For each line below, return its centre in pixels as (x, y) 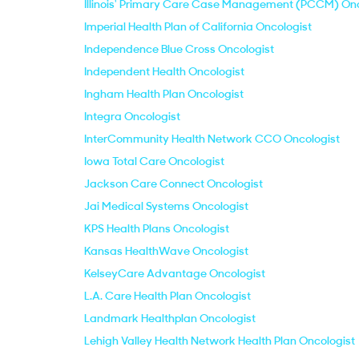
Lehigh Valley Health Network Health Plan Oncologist (220, 341)
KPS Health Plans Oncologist (157, 228)
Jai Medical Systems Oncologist (166, 206)
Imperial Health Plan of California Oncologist (198, 26)
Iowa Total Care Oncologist (154, 161)
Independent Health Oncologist (164, 71)
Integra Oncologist (132, 116)
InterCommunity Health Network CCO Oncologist (212, 139)
